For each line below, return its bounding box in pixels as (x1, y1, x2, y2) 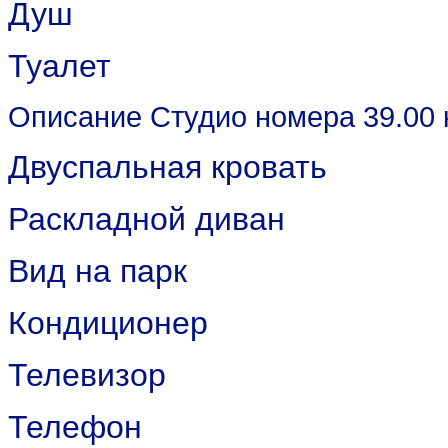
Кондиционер (8, 305, 208, 341)
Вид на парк (8, 253, 187, 289)
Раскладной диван (8, 201, 285, 237)
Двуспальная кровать (8, 149, 327, 185)
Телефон (8, 409, 142, 445)
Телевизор (8, 357, 166, 393)
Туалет (8, 48, 111, 84)
